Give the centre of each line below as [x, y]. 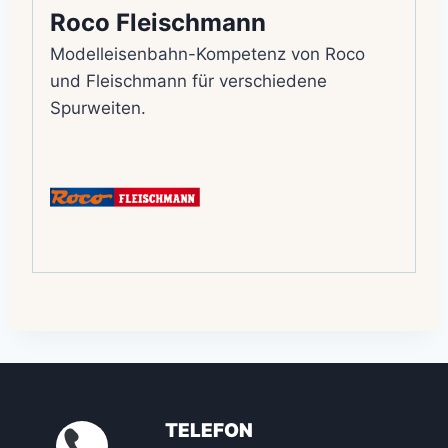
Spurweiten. [98, 107]
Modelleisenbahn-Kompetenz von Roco [207, 53]
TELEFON [208, 430]
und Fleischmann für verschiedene [188, 80]
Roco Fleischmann [158, 22]
